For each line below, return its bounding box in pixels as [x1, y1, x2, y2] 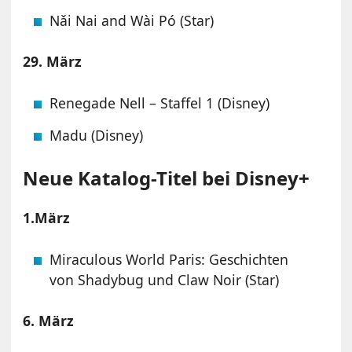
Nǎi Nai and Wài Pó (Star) [49, 10, 214, 30]
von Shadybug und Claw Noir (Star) [49, 269, 280, 289]
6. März [23, 310, 75, 330]
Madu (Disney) [49, 125, 144, 145]
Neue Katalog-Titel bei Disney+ [23, 164, 310, 191]
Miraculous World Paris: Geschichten [49, 249, 289, 269]
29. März [23, 51, 82, 71]
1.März [23, 207, 71, 227]
